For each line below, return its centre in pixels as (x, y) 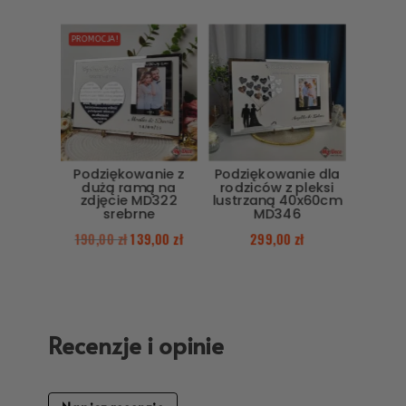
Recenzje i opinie (136, 344)
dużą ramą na (129, 187)
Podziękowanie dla (277, 173)
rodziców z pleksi (277, 187)
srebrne (129, 213)
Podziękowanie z (129, 173)
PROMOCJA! (95, 39)
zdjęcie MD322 (129, 200)
